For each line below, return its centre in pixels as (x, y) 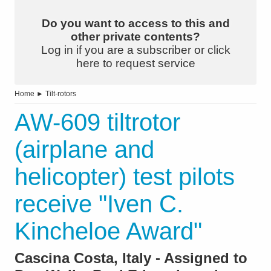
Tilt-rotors (61, 94)
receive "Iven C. (99, 204)
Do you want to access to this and (135, 24)
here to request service (135, 64)
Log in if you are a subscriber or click (135, 50)
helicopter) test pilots (125, 177)
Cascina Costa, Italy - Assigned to (131, 258)
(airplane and (84, 150)
